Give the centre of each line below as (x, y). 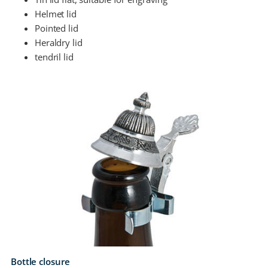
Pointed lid (56, 28)
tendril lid (54, 57)
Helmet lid (55, 13)
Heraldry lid (58, 42)
